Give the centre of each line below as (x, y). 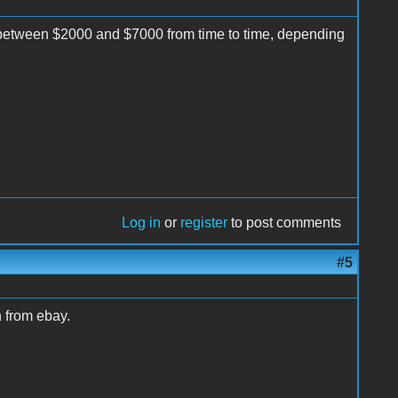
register (204, 222)
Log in (142, 222)
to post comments (285, 222)
